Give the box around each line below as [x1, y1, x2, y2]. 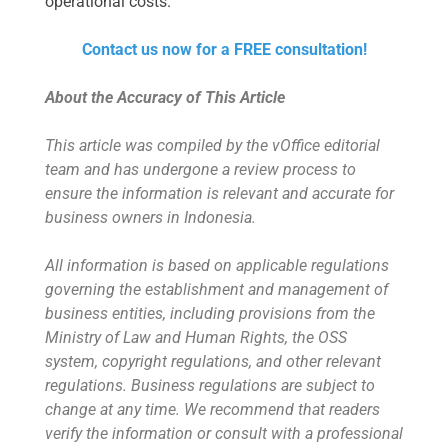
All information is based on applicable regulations [45, 256, 389, 276]
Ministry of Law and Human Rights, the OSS [45, 328, 347, 348]
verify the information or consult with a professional [45, 424, 403, 444]
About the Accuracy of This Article [45, 88, 285, 108]
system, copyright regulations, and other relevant [45, 352, 381, 372]
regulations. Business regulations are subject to [45, 376, 375, 396]
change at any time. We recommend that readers [45, 400, 380, 420]
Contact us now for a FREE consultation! [81, 40, 367, 60]
